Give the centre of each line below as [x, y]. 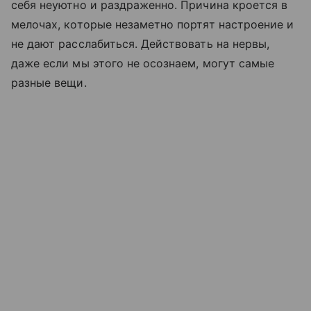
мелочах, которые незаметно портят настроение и [153, 25]
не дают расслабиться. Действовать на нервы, [141, 44]
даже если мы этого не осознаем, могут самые [143, 64]
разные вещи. [51, 83]
